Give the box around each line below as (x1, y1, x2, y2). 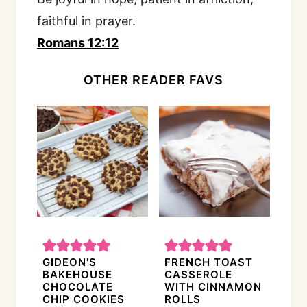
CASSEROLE (164, 268, 232, 282)
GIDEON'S (42, 256, 97, 269)
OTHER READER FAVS (84, 73, 223, 88)
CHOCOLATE (42, 280, 113, 294)
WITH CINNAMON (164, 280, 262, 294)
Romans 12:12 (37, 36, 119, 51)
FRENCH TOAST (164, 256, 253, 269)
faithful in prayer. (37, 14, 136, 29)
